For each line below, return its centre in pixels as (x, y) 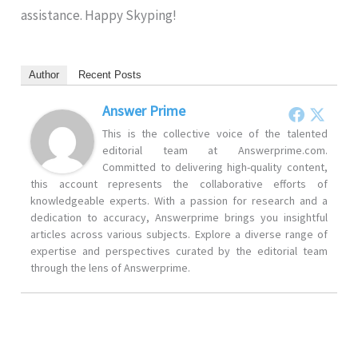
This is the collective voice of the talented (215, 134)
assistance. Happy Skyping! (99, 16)
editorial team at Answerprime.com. (215, 151)
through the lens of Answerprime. (111, 268)
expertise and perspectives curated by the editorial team (179, 251)
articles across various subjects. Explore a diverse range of (179, 235)
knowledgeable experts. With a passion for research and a (179, 201)
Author (44, 75)
